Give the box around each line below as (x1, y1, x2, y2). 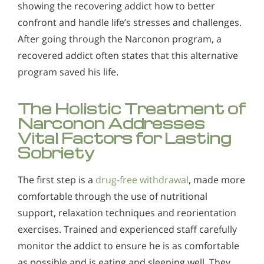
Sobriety (18, 143, 95, 163)
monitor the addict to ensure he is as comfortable (18, 239, 239, 253)
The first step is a (18, 173, 95, 187)
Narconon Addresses (18, 113, 205, 133)
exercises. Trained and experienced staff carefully (18, 223, 237, 236)
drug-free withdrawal (95, 173, 189, 187)
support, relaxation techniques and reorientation (18, 206, 236, 220)
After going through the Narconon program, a (18, 32, 222, 46)
